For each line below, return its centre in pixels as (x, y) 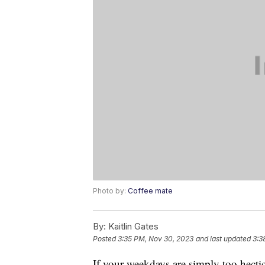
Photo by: (110, 191)
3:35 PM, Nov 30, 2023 (156, 239)
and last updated (223, 239)
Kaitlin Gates (132, 227)
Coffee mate (150, 191)
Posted (105, 239)
